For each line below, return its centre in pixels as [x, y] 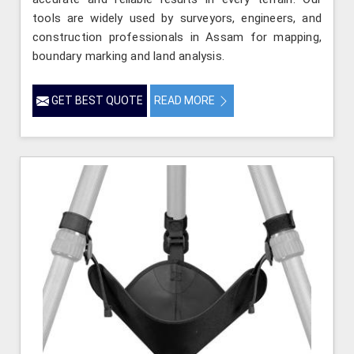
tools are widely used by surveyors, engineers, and [177, 19]
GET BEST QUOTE [96, 101]
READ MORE [186, 101]
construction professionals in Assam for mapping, [177, 38]
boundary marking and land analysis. [128, 56]
